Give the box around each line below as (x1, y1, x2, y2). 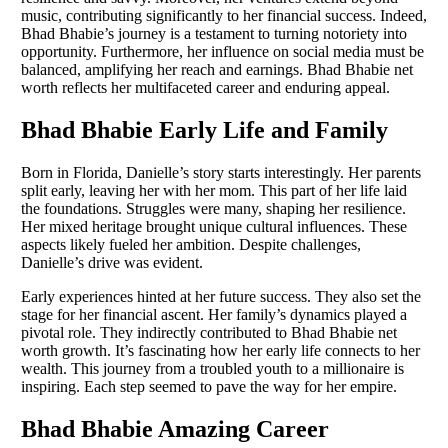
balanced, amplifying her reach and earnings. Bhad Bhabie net (21, 60, 413, 78)
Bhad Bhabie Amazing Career (21, 415, 329, 442)
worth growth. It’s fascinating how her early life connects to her (21, 341, 420, 359)
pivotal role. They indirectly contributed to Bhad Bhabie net (21, 323, 397, 341)
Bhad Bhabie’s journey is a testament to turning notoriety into (21, 24, 407, 42)
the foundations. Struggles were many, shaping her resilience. (21, 199, 406, 217)
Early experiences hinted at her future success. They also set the (21, 287, 421, 305)
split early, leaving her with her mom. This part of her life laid (21, 181, 407, 199)
